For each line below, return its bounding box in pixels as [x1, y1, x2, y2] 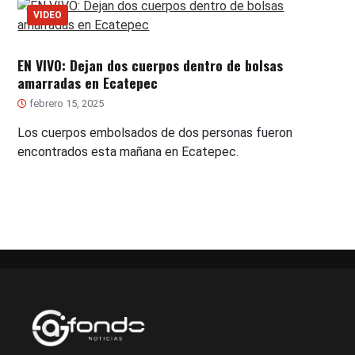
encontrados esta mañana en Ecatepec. [17, 143, 239, 159]
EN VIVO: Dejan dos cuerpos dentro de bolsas [17, 54, 284, 75]
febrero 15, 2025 [27, 97, 105, 109]
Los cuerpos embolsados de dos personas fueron [17, 124, 293, 140]
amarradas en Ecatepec [17, 71, 158, 93]
